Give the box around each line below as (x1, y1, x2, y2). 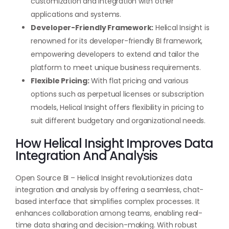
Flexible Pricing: (31, 76, 89, 86)
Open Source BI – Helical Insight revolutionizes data (15, 173, 192, 183)
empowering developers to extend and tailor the (31, 49, 199, 59)
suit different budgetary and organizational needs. (31, 116, 205, 126)
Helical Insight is (153, 22, 210, 33)
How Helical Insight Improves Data (15, 135, 213, 152)
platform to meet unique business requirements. (31, 62, 201, 73)
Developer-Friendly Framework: (31, 22, 154, 33)
